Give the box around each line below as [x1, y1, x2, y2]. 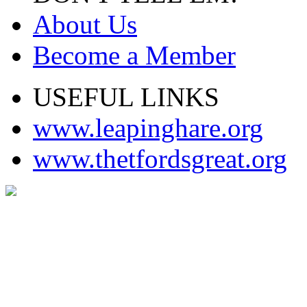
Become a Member [33, 40, 236, 71]
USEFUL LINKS [33, 82, 219, 112]
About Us [33, 10, 137, 40]
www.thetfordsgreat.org [33, 144, 287, 174]
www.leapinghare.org [33, 113, 263, 143]
